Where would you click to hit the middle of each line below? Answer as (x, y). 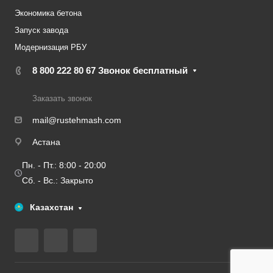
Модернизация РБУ (51, 47)
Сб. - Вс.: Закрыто (58, 180)
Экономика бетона (48, 13)
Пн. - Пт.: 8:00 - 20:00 (64, 165)
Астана (46, 142)
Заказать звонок (62, 98)
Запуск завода (41, 30)
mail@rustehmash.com (77, 120)
